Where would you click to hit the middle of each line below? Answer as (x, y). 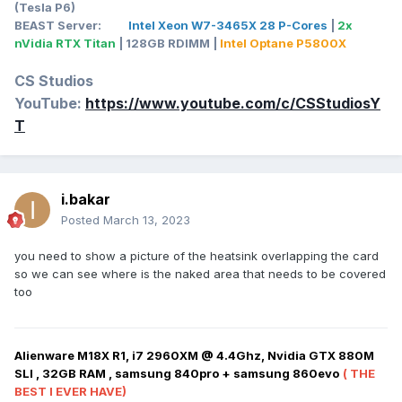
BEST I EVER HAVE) (70, 392)
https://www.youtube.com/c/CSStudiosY (233, 104)
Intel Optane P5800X (283, 44)
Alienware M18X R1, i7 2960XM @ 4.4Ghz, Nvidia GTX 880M (194, 356)
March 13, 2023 (147, 220)
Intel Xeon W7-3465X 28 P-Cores (229, 26)
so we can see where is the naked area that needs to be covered (200, 274)
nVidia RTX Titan (65, 44)
